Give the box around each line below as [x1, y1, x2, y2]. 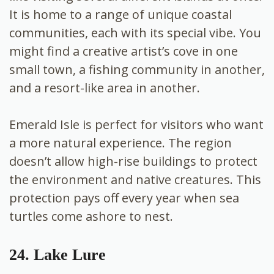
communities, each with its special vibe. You [9, 24, 261, 41]
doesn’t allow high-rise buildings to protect [9, 152, 257, 169]
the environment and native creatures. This [9, 171, 261, 188]
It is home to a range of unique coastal [9, 6, 232, 23]
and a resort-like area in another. [9, 79, 200, 96]
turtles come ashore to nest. [9, 207, 173, 224]
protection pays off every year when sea [9, 189, 239, 206]
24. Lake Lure [9, 245, 106, 264]
